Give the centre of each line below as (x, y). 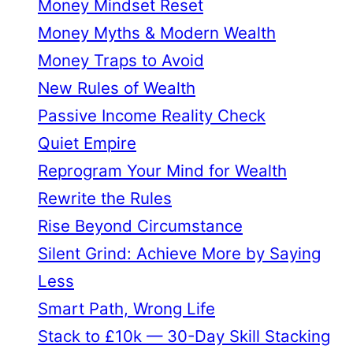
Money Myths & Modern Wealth (157, 33)
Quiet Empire (87, 143)
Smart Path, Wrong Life (126, 309)
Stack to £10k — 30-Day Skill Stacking (184, 336)
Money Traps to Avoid (121, 61)
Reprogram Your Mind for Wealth (162, 171)
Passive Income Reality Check (152, 116)
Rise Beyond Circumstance (140, 226)
